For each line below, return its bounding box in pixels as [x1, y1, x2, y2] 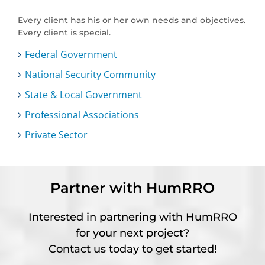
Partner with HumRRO [50, 179, 215, 197]
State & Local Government [25, 88, 142, 102]
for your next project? [76, 227, 189, 240]
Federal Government [25, 48, 117, 62]
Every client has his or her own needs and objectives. [18, 15, 245, 26]
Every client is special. [18, 27, 111, 38]
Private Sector [25, 128, 88, 142]
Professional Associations [25, 108, 139, 122]
